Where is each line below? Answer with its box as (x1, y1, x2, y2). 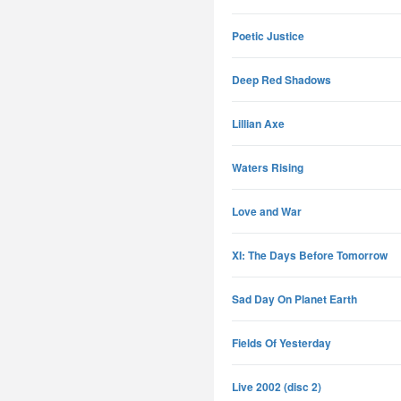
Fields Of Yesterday (232, 335, 331, 351)
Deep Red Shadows (232, 72, 331, 88)
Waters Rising (232, 159, 303, 175)
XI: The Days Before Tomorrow (232, 247, 388, 263)
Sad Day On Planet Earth (232, 291, 357, 307)
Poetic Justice (232, 28, 304, 44)
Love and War (232, 203, 302, 219)
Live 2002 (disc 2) (232, 379, 321, 395)
